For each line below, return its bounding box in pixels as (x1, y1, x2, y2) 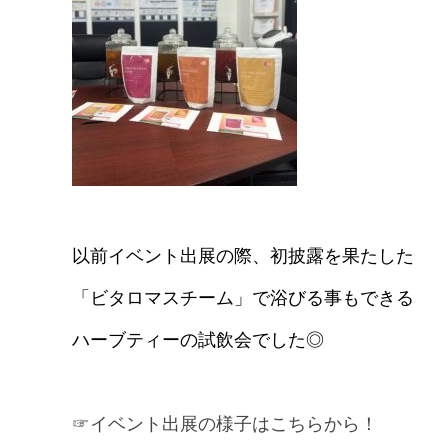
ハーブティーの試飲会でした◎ (72, 330, 324, 351)
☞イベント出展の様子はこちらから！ (72, 414, 378, 435)
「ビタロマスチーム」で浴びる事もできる (72, 288, 414, 309)
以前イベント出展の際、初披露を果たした (72, 246, 414, 267)
